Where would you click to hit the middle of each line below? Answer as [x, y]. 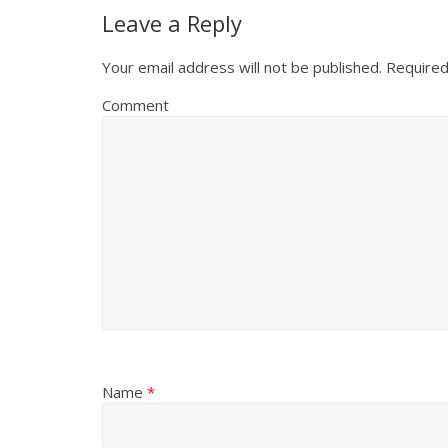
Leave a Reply [172, 23]
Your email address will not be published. [242, 67]
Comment [135, 105]
